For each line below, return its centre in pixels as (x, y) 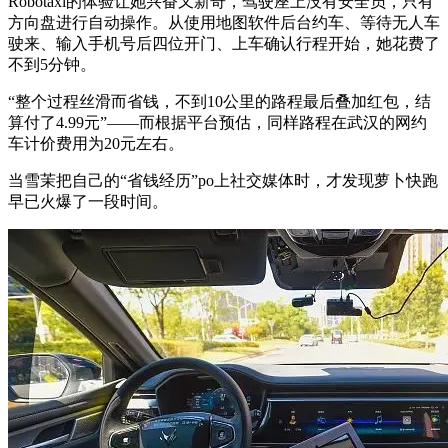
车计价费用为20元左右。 (96, 143)
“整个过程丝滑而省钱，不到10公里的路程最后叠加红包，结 (219, 101)
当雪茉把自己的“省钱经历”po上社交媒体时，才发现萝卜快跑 (223, 180)
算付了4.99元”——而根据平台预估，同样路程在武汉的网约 (217, 122)
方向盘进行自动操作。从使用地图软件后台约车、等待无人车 (224, 22)
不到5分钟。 (52, 64)
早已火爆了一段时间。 (88, 201)
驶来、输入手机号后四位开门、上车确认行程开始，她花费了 (224, 43)
